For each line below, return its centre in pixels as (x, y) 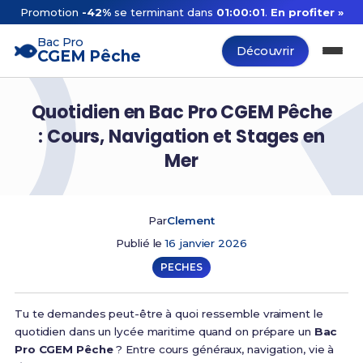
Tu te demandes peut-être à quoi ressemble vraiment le (169, 314)
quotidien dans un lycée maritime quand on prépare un (164, 331)
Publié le (141, 243)
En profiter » (308, 12)
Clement (190, 220)
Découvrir (265, 51)
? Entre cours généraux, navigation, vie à (224, 349)
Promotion (47, 12)
